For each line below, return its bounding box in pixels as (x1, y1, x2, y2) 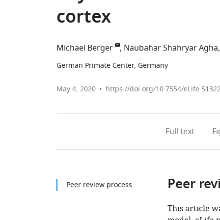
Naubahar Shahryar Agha (124, 42, 218, 54)
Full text (165, 126, 195, 137)
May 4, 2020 (56, 84, 96, 94)
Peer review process (66, 180, 132, 190)
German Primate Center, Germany (56, 60, 168, 71)
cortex (56, 4, 111, 33)
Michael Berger (56, 42, 113, 54)
